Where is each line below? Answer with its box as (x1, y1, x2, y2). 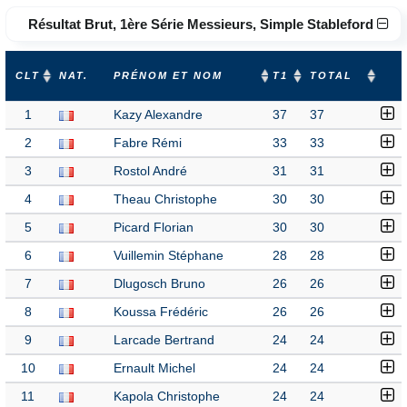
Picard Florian (114, 221, 194, 234)
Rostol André (114, 164, 187, 178)
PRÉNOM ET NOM (114, 70, 223, 81)
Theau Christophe (114, 193, 217, 206)
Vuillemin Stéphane (114, 249, 223, 263)
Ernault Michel (114, 362, 195, 375)
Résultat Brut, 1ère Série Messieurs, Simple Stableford (27, 16, 377, 32)
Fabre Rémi (114, 136, 182, 150)
